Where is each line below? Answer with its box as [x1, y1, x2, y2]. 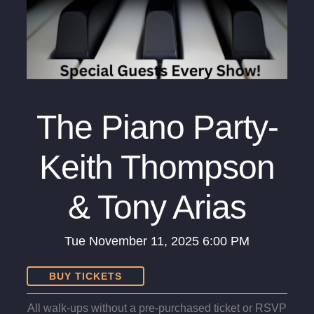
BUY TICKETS [48, 271, 122, 282]
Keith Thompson [39, 149, 275, 186]
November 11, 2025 [89, 234, 199, 249]
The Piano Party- [36, 109, 278, 146]
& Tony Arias [68, 189, 246, 226]
